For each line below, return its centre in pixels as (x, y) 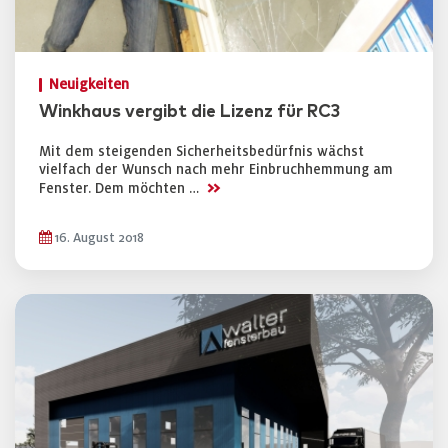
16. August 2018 (98, 238)
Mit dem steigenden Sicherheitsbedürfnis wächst (201, 151)
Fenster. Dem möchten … (121, 188)
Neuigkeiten (89, 84)
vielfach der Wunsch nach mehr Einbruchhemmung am (216, 169)
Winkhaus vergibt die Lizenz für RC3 (189, 112)
